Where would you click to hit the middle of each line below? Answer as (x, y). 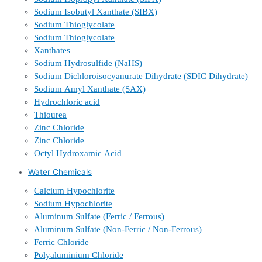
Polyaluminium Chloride (79, 255)
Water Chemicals (60, 172)
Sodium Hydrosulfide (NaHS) (88, 63)
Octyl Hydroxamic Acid (78, 154)
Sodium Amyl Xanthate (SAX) (90, 89)
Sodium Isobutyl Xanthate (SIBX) (96, 12)
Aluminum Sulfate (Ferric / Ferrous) (99, 217)
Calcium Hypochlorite (74, 191)
